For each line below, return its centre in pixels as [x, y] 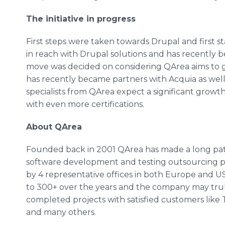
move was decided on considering [95, 67]
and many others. [62, 212]
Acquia [183, 79]
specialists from [58, 92]
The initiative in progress [81, 19]
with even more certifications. [85, 104]
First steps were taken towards [89, 41]
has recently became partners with [97, 79]
